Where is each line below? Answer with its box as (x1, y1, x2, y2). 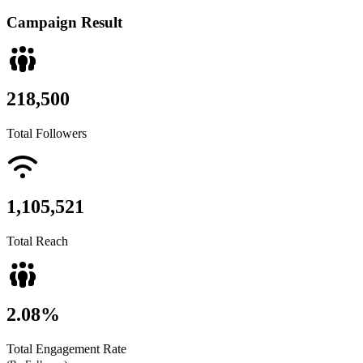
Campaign (6, 13, 81, 31)
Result (81, 13, 122, 31)
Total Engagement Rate (6, 341, 126, 356)
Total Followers (6, 126, 87, 141)
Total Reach (6, 234, 68, 249)
